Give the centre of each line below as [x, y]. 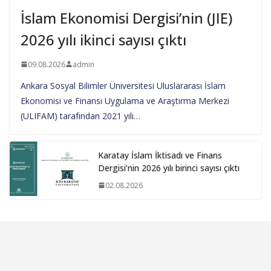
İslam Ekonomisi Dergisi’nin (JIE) [126, 18]
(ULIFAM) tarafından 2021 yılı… [80, 116]
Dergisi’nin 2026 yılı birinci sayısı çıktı [169, 168]
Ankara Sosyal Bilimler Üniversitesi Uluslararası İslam [123, 85]
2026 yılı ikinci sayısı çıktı [103, 39]
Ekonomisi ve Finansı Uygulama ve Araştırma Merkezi [125, 100]
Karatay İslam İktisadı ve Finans [160, 155]
